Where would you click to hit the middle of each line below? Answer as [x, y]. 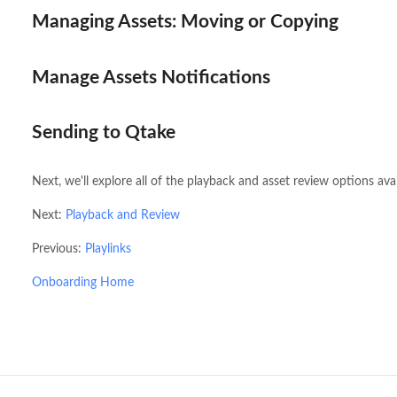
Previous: [58, 249]
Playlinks [108, 249]
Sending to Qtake [103, 133]
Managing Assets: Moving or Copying [185, 22]
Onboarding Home [82, 283]
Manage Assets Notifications [151, 77]
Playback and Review [122, 216]
